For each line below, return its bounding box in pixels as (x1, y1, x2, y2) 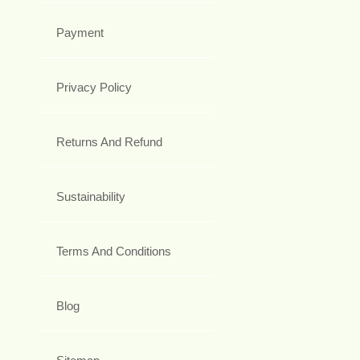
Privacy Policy (56, 80, 132, 95)
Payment (56, 26, 104, 40)
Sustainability (56, 190, 125, 204)
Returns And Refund (56, 135, 162, 149)
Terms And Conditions (56, 244, 171, 259)
